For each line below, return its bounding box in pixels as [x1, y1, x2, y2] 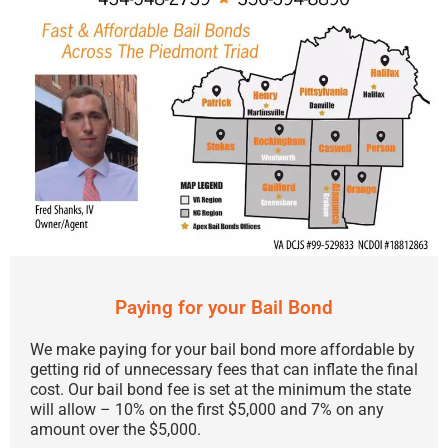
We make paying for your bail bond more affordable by [30, 340, 415, 360]
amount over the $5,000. [30, 420, 201, 440]
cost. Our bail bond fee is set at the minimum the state [30, 380, 411, 400]
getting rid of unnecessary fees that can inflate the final [30, 360, 418, 380]
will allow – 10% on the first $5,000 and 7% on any [30, 400, 384, 420]
